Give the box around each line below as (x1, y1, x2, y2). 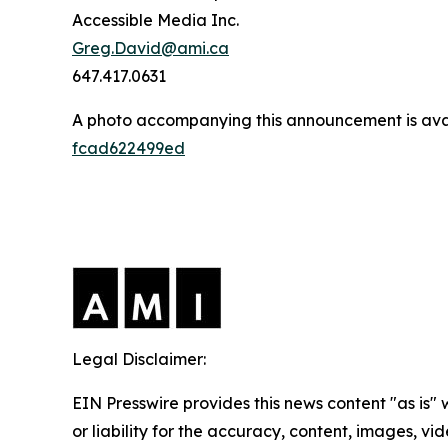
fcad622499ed (72, 138, 185, 158)
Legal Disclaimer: (72, 349, 206, 369)
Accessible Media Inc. (72, 10, 239, 30)
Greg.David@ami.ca (72, 38, 229, 58)
